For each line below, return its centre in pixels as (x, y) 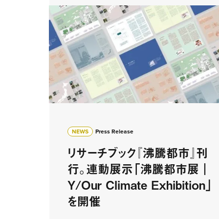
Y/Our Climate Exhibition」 (140, 185)
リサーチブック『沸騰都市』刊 (138, 152)
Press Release (114, 131)
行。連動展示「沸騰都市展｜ (139, 168)
